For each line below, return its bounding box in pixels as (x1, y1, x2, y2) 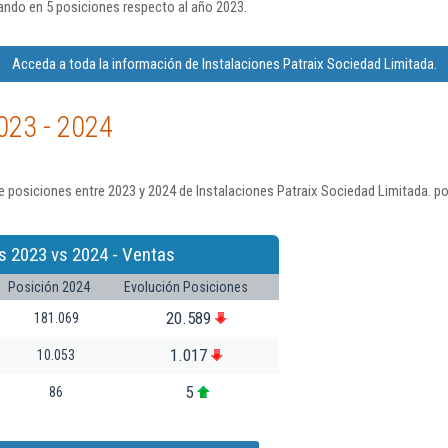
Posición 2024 (8, 278, 90, 295)
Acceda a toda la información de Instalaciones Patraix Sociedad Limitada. (11, 55, 437, 73)
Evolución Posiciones (124, 278, 248, 295)
